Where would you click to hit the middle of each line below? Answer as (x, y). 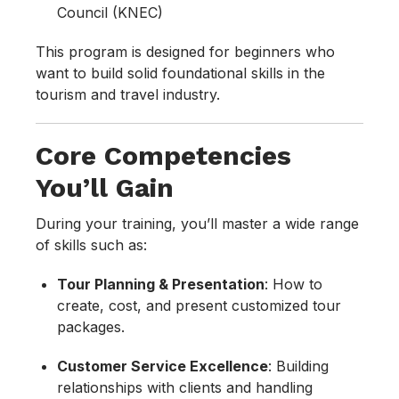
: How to (293, 285)
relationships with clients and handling (185, 388)
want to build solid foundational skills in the (180, 73)
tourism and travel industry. (128, 95)
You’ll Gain (105, 188)
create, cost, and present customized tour (199, 306)
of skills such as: (91, 245)
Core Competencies (163, 156)
